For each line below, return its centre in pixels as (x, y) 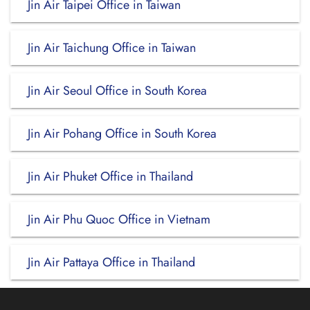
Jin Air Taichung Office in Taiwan (112, 48)
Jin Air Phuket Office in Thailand (110, 176)
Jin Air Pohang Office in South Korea (122, 134)
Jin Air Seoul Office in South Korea (117, 91)
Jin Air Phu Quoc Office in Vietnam (119, 219)
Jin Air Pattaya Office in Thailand (111, 262)
